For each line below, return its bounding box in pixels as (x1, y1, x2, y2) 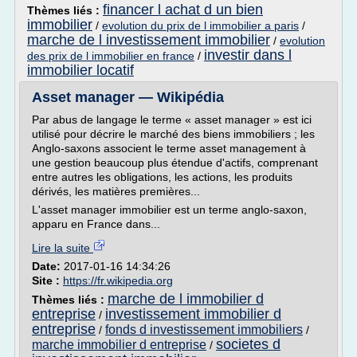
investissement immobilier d (105, 306, 281, 322)
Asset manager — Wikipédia (32, 89, 224, 105)
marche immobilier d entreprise (32, 338, 206, 351)
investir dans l (204, 47, 292, 63)
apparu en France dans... (32, 218, 160, 230)
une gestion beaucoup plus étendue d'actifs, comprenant (32, 156, 318, 169)
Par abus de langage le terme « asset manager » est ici (32, 113, 312, 126)
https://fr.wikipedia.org (63, 274, 173, 287)
